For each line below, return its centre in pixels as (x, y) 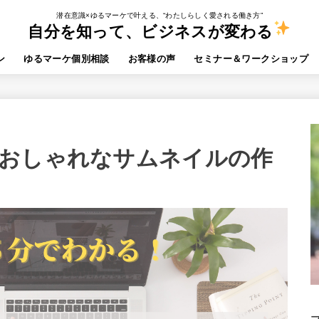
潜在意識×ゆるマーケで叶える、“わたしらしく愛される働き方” (159, 15)
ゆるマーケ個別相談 (67, 58)
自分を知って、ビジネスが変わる (151, 31)
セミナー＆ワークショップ (251, 58)
